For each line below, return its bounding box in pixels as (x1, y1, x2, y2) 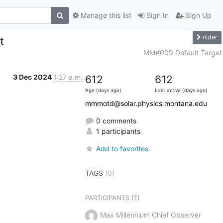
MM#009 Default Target (143, 48, 222, 57)
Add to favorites (96, 144, 148, 153)
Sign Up (183, 11, 212, 20)
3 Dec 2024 (12, 72, 53, 81)
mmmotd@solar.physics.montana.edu (85, 99, 207, 108)
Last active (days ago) (154, 87, 208, 93)
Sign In (144, 11, 169, 20)
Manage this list (78, 11, 131, 20)
